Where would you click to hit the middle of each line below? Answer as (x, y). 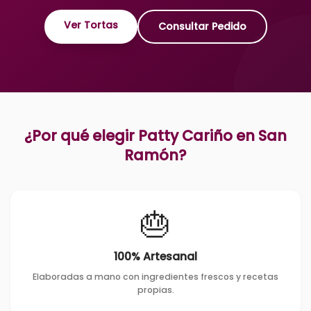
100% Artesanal (155, 256)
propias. (155, 289)
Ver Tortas (91, 25)
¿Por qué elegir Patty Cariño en (141, 135)
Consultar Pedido (202, 26)
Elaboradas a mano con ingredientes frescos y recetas (155, 276)
